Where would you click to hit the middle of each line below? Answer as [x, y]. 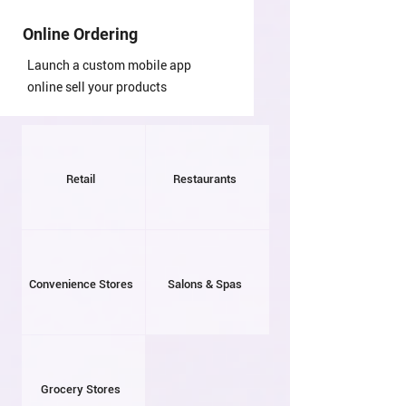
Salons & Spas [205, 284]
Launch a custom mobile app [109, 65]
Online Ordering [80, 34]
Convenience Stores [81, 284]
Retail [81, 179]
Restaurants [205, 179]
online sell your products [97, 87]
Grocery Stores [81, 389]
